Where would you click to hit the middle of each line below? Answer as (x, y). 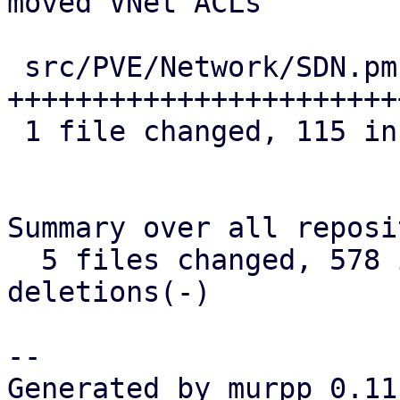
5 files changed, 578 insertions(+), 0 (24, 260)
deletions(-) (109, 292)
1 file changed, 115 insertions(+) (16, 131)
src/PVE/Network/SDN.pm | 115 (16, 67)
